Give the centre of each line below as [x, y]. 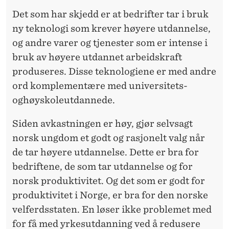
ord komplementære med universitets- [100, 85]
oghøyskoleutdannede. [64, 100]
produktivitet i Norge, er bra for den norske [110, 195]
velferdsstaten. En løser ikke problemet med [112, 209]
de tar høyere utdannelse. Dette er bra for [106, 152]
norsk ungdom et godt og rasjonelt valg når [109, 138]
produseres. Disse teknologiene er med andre [114, 71]
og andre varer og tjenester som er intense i [110, 42]
